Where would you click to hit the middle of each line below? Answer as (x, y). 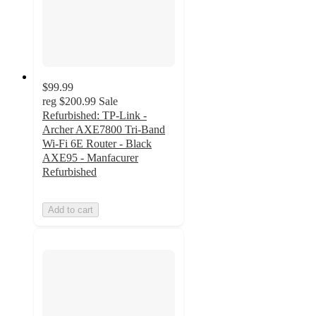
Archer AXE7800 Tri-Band (104, 129)
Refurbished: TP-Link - (95, 115)
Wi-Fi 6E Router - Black (97, 143)
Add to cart (71, 209)
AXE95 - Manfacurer (90, 157)
